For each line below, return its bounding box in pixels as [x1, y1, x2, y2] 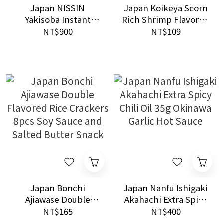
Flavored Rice [30, 205, 85, 217]
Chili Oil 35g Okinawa [123, 205, 208, 217]
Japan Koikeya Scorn [123, 2, 208, 14]
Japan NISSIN [30, 2, 85, 14]
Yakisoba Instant [24, 13, 91, 25]
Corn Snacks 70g [132, 25, 199, 37]
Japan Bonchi [30, 182, 85, 194]
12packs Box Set [25, 36, 90, 48]
